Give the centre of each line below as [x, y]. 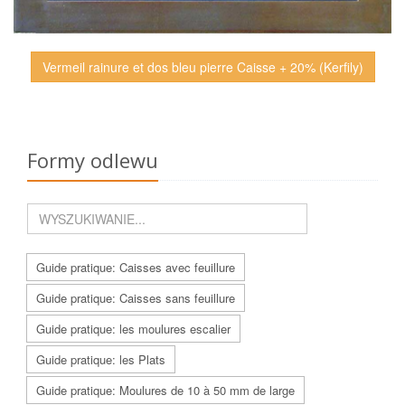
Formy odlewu [93, 160]
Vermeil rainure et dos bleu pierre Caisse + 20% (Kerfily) [202, 66]
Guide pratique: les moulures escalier [133, 328]
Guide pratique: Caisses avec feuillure [136, 267]
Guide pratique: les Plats [101, 359]
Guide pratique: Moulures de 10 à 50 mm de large [165, 390]
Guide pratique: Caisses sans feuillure [136, 297]
